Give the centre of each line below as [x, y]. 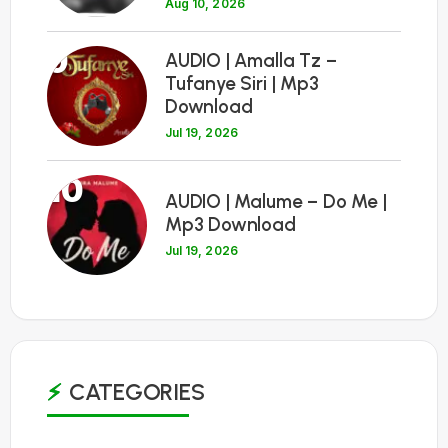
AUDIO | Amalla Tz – [251, 61]
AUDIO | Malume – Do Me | [276, 201]
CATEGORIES [136, 391]
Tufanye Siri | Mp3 [242, 84]
